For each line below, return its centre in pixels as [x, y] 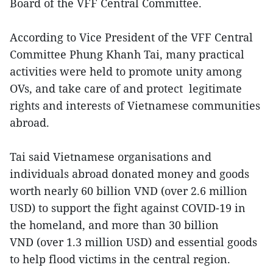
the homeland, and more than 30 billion [114, 225]
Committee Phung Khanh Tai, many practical [127, 54]
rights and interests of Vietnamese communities [135, 105]
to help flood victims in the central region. [120, 259]
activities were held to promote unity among [126, 71]
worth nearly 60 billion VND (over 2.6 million [129, 190]
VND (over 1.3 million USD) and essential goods [133, 242]
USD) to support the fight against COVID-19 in [128, 207]
